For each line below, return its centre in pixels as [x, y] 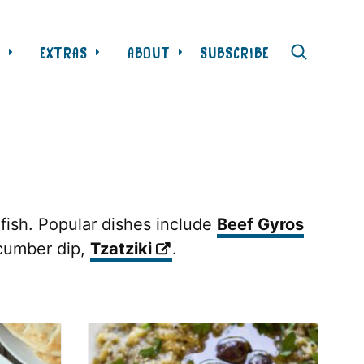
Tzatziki [121, 249]
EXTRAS [64, 52]
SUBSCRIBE [235, 52]
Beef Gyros [260, 224]
